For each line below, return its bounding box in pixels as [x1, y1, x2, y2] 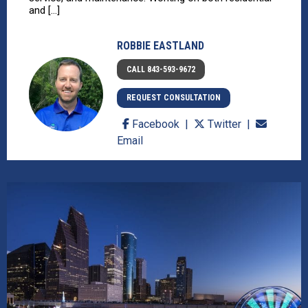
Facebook [129, 118, 182, 131]
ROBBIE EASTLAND [116, 38, 204, 52]
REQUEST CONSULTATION [126, 93, 221, 103]
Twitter [204, 118, 244, 131]
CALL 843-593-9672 [126, 64, 196, 74]
